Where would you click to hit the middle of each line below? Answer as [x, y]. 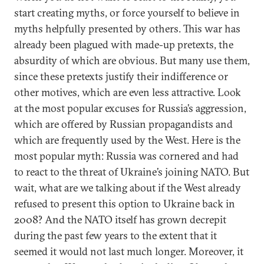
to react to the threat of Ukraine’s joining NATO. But [132, 172]
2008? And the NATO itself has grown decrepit [120, 220]
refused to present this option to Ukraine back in [125, 204]
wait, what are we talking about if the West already [128, 188]
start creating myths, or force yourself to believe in [127, 13]
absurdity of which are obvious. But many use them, [132, 60]
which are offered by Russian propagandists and [123, 124]
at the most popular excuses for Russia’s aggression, [130, 108]
